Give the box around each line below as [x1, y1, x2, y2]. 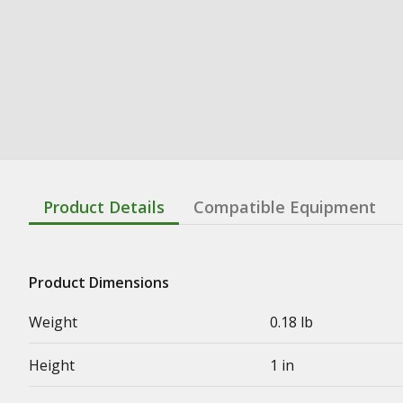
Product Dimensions [29, 272, 169, 292]
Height [29, 354, 75, 375]
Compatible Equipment [193, 195, 376, 218]
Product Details [43, 195, 165, 218]
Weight [29, 311, 77, 332]
